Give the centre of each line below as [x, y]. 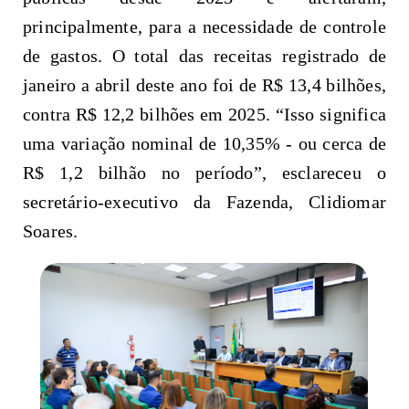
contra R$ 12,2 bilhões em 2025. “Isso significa [204, 114]
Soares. [53, 231]
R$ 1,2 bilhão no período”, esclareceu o [204, 172]
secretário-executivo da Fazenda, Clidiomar [204, 201]
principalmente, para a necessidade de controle [204, 26]
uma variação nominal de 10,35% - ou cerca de [204, 143]
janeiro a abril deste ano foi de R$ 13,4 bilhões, [204, 84]
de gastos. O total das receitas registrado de [204, 55]
